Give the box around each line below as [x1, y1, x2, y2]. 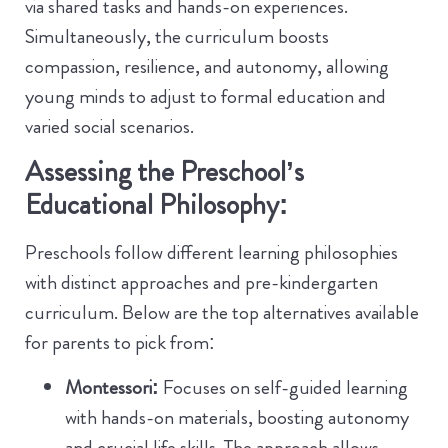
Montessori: [65, 372, 159, 402]
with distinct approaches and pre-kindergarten [25, 268, 378, 298]
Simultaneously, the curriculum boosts [25, 21, 329, 51]
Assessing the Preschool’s [25, 152, 304, 193]
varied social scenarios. [25, 111, 194, 141]
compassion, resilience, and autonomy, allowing [25, 51, 389, 81]
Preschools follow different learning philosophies [25, 238, 398, 268]
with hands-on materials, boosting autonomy [65, 402, 409, 432]
